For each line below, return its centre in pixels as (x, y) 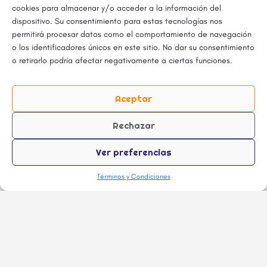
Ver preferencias (133, 152)
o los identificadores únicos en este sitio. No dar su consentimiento (133, 47)
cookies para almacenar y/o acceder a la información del (117, 8)
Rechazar (133, 125)
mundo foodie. (133, 236)
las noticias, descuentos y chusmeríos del (133, 227)
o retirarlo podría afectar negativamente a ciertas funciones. (122, 60)
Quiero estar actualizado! (133, 258)
